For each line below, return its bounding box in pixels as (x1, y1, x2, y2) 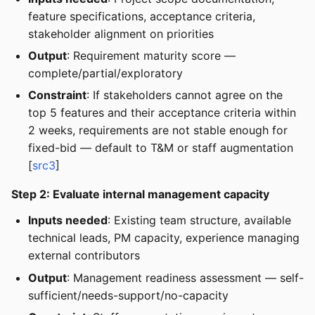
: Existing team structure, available (108, 213, 291, 228)
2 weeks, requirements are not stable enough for (28, 123, 288, 138)
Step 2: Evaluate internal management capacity (11, 187, 269, 202)
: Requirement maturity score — (67, 48, 236, 63)
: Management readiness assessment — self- (67, 270, 304, 285)
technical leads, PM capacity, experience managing (28, 231, 300, 245)
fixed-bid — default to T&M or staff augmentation (28, 141, 293, 155)
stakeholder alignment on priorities (28, 26, 214, 41)
